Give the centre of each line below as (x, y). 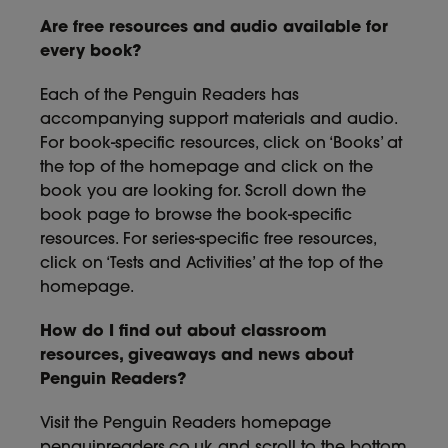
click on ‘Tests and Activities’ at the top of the (211, 264)
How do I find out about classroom (183, 332)
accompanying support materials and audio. (218, 120)
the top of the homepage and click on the (206, 168)
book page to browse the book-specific (196, 216)
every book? (90, 52)
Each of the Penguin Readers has (169, 96)
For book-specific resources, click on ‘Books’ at (221, 144)
